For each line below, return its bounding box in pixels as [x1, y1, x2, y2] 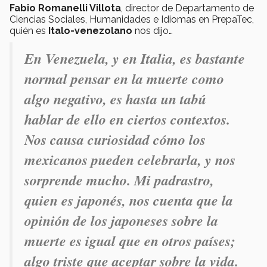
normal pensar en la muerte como [24, 68, 224, 89]
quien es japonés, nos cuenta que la [24, 190, 233, 210]
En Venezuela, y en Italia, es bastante [24, 48, 245, 69]
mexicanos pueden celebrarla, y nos [24, 149, 235, 170]
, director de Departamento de [121, 2, 254, 14]
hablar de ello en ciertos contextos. [24, 108, 230, 129]
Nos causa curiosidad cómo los [24, 129, 206, 150]
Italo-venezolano [46, 24, 132, 36]
